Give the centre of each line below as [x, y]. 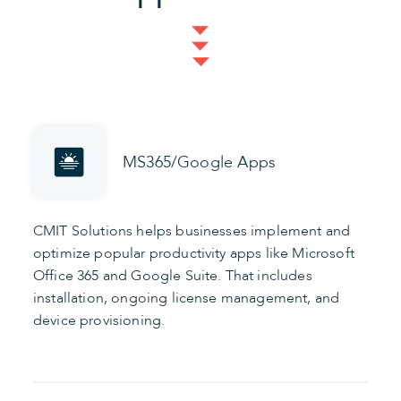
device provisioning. [99, 321]
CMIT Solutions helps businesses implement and [192, 231]
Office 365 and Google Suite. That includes [173, 276]
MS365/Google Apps [200, 162]
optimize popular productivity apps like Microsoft [194, 254]
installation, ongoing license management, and [187, 299]
